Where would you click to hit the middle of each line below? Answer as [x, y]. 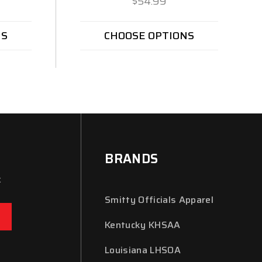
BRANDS [132, 159]
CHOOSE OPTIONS [149, 36]
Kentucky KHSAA [143, 225]
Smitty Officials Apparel [159, 200]
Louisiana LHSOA [143, 250]
